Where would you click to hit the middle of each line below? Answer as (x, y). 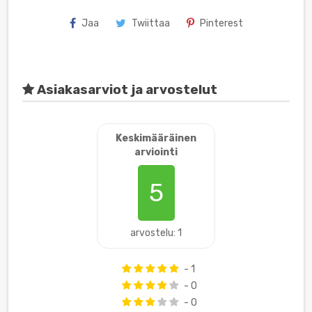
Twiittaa (150, 24)
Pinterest (221, 24)
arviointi (156, 153)
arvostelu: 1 (156, 233)
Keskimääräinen (156, 139)
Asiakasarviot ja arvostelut (126, 90)
